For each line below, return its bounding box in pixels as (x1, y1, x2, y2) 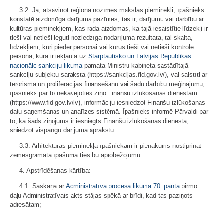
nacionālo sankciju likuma (10, 62, 82, 69)
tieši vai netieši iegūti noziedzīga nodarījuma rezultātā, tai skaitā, (10, 34, 193, 41)
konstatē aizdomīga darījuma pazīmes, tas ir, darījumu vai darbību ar (10, 16, 204, 23)
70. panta (153, 182, 180, 190)
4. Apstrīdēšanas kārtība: (19, 167, 91, 174)
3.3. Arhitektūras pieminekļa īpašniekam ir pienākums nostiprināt (19, 142, 201, 149)
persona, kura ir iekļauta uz (10, 53, 88, 60)
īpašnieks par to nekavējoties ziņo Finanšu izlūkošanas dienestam (10, 90, 197, 97)
